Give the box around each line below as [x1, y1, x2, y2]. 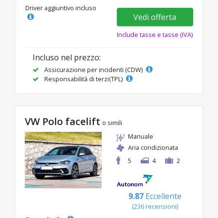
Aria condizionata [128, 143, 178, 152]
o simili [102, 118, 122, 127]
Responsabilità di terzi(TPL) [43, 74, 124, 83]
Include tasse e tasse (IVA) [117, 30, 193, 39]
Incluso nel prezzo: [33, 52, 101, 63]
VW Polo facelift [25, 114, 100, 128]
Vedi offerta [133, 11, 177, 22]
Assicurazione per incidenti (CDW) [43, 65, 144, 74]
